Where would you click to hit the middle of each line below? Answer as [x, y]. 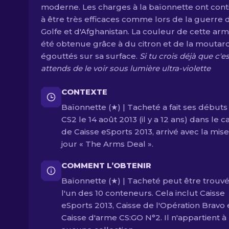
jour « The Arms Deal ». [107, 144]
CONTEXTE [84, 92]
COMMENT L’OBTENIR [106, 165]
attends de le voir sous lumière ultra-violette [126, 68]
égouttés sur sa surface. [90, 56]
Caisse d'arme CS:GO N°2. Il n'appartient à [144, 217]
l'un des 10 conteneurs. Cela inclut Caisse [143, 193]
